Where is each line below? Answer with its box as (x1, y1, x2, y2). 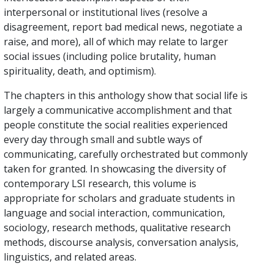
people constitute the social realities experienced (4, 117, 228, 131)
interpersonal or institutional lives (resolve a (4, 5, 207, 19)
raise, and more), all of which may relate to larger (4, 34, 228, 48)
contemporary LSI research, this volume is (4, 176, 196, 190)
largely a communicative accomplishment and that (4, 103, 232, 117)
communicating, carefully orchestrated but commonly (4, 147, 248, 161)
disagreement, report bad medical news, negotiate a (4, 20, 242, 34)
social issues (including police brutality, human (4, 49, 216, 63)
